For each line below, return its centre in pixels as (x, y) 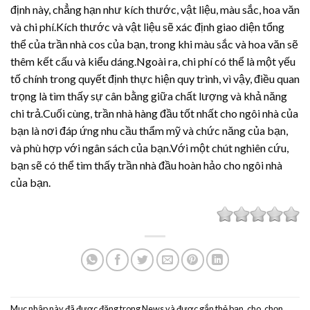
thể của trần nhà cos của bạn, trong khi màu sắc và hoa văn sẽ (154, 44)
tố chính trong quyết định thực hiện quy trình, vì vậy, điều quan (155, 78)
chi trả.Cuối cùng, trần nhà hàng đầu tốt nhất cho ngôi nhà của (154, 113)
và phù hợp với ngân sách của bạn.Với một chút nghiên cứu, (149, 147)
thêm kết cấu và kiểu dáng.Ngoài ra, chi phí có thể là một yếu (153, 61)
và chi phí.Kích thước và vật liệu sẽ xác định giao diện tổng (147, 26)
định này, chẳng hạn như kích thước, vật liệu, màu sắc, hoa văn (155, 9)
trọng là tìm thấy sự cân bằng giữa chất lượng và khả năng (149, 95)
